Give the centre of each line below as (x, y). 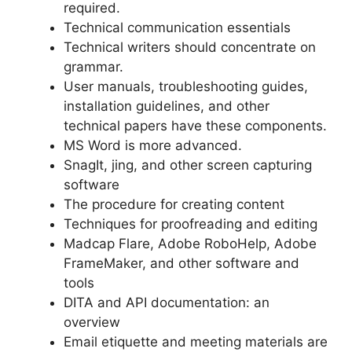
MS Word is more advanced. (153, 145)
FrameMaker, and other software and (181, 263)
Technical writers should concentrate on (190, 47)
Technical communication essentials (177, 27)
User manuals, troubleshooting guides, (186, 86)
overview (92, 322)
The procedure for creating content (174, 204)
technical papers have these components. (195, 125)
